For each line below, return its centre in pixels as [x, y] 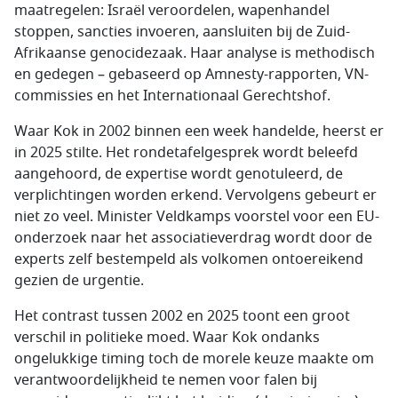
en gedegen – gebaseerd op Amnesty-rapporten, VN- [191, 75]
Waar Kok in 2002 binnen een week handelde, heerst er [199, 131]
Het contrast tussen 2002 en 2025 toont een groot [182, 316]
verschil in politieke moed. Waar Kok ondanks [167, 338]
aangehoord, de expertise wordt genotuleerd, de [179, 174]
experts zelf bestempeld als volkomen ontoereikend [189, 259]
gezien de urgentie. [79, 281]
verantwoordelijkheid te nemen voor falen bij [166, 380]
